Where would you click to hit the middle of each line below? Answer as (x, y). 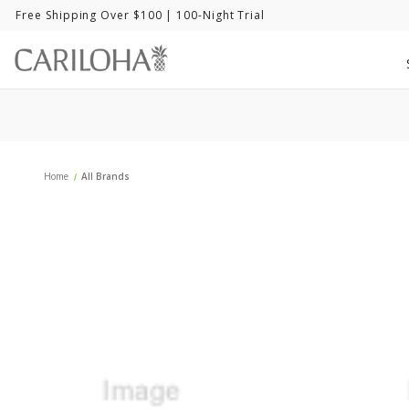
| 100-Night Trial (214, 16)
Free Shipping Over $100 (89, 16)
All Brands (106, 177)
